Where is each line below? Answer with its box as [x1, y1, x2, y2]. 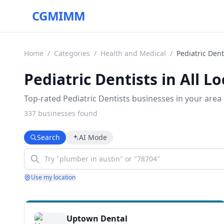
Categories [54, 48, 90, 58]
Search [37, 132, 60, 142]
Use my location [31, 173, 75, 181]
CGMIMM [32, 7, 85, 24]
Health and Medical [100, 48, 166, 58]
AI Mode [79, 132, 107, 142]
